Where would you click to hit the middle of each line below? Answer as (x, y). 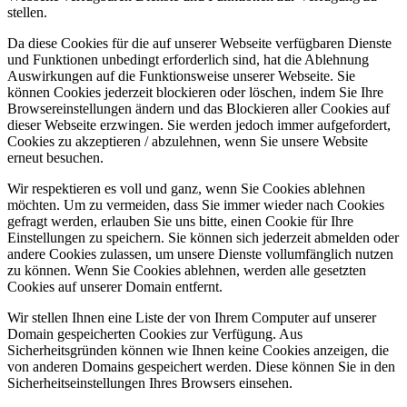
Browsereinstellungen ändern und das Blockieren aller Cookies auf (199, 108)
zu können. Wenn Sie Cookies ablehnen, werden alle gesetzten (187, 270)
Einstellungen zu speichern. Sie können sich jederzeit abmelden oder (203, 237)
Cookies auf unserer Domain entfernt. (115, 286)
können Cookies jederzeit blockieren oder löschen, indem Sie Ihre (195, 92)
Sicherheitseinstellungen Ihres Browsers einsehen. (150, 382)
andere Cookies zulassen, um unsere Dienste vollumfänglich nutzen (200, 253)
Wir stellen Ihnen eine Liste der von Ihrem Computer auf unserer (192, 317)
